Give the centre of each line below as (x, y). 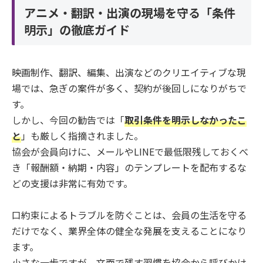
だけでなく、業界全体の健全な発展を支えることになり (129, 230)
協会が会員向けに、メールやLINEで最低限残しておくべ (130, 151)
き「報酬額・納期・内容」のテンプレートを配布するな (129, 167)
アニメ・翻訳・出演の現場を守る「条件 (130, 13)
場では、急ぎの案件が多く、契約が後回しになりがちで (129, 88)
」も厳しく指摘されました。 (82, 135)
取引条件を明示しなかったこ (186, 119)
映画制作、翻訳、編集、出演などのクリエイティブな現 (129, 72)
